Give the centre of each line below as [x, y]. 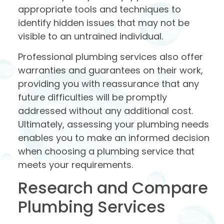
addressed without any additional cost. [105, 110]
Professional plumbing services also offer [110, 56]
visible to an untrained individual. [90, 36]
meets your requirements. [75, 164]
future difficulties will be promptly [92, 97]
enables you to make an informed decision [114, 137]
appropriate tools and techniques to [99, 9]
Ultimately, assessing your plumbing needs [113, 124]
